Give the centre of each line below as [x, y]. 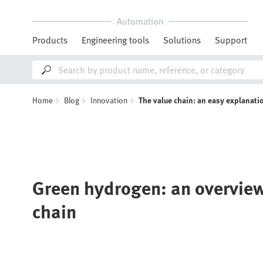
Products [50, 40]
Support [231, 40]
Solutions [182, 40]
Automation [140, 21]
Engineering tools [115, 40]
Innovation [109, 100]
